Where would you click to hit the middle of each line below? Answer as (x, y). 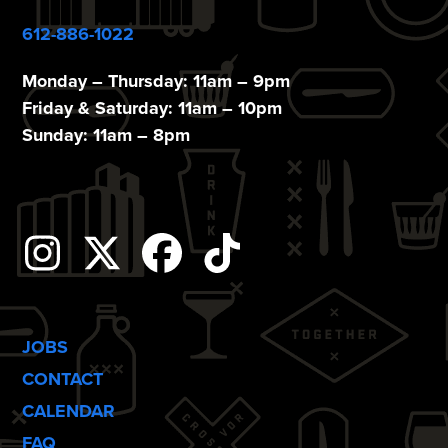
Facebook (248, 272)
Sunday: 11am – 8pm (106, 134)
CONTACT (63, 378)
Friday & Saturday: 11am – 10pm (152, 107)
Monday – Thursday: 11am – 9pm (156, 80)
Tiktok (275, 272)
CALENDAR (69, 410)
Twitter (159, 272)
